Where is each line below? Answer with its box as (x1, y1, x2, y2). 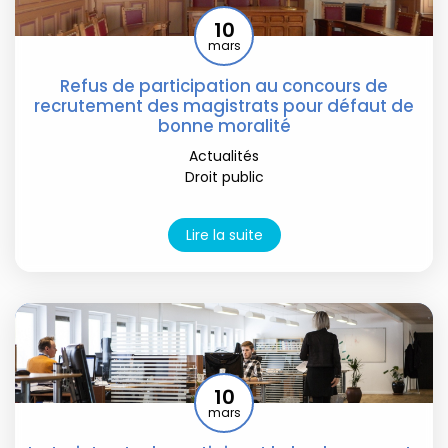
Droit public (184, 166, 264, 187)
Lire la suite (185, 224, 263, 245)
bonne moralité (157, 113, 291, 138)
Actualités (189, 145, 259, 166)
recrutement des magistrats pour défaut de (34, 93, 414, 118)
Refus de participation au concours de (60, 73, 388, 98)
